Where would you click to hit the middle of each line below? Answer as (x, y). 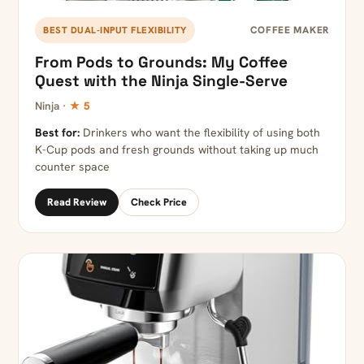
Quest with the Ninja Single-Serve (161, 81)
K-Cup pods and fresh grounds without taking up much (177, 150)
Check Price (159, 202)
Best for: (57, 133)
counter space (72, 167)
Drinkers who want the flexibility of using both (200, 133)
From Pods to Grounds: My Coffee (161, 63)
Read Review (77, 202)
